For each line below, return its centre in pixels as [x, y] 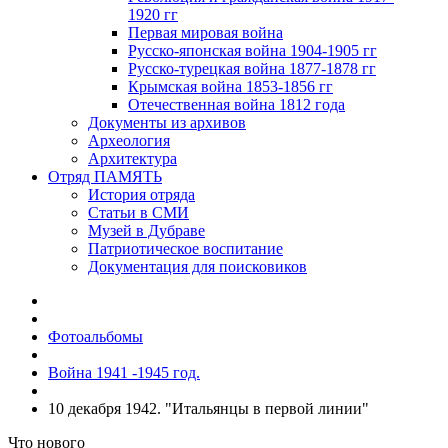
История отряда [141, 194]
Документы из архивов [167, 122]
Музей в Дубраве [146, 230]
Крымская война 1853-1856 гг [230, 86]
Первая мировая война [205, 32]
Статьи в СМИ [138, 212]
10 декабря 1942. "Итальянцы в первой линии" [208, 408]
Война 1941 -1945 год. [124, 372]
